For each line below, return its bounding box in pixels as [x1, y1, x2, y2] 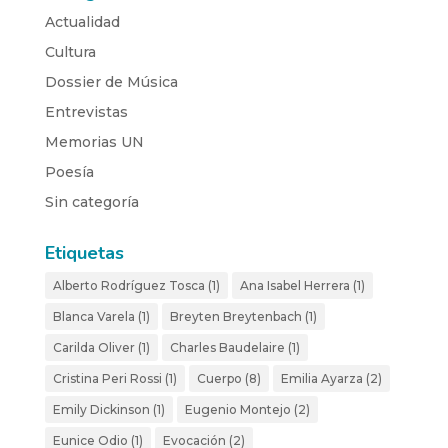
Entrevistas [44, 102, 128, 121]
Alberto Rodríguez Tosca [52, 277, 205, 293]
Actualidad [44, 12, 120, 31]
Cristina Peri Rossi [52, 370, 162, 386]
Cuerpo [196, 370, 242, 386]
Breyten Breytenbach [169, 308, 302, 324]
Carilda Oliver [52, 339, 135, 355]
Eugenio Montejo [184, 401, 291, 417]
